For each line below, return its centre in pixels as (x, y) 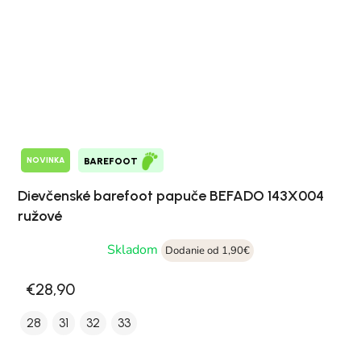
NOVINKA (46, 160)
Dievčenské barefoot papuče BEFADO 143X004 (171, 195)
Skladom (134, 249)
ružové (40, 216)
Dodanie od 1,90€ (207, 250)
